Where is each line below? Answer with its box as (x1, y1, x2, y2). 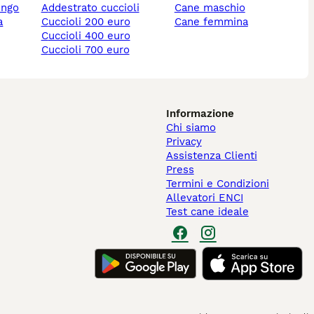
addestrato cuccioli (48, 1, 139, 15)
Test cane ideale (165, 205, 249, 219)
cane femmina (181, 15, 248, 29)
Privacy (165, 135, 202, 149)
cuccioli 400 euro (48, 29, 130, 43)
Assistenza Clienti (165, 149, 257, 163)
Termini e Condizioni (165, 177, 269, 191)
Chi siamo (165, 121, 216, 135)
